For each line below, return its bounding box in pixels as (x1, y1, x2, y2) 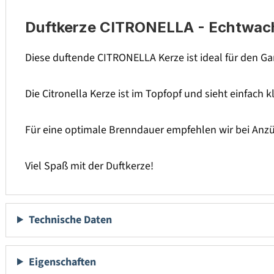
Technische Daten (29, 212, 113, 228)
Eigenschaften (29, 254, 97, 270)
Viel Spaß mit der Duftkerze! (25, 158, 154, 174)
